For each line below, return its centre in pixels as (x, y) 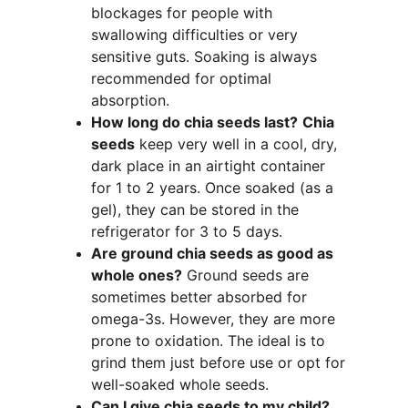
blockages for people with (184, 13)
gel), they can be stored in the (197, 209)
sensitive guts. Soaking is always (206, 56)
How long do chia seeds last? (194, 122)
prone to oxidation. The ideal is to (210, 341)
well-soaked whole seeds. (180, 384)
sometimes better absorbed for (201, 297)
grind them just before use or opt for (220, 362)
